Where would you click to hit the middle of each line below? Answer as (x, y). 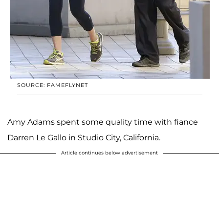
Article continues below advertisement (109, 153)
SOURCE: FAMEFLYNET (52, 85)
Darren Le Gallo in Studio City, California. (84, 138)
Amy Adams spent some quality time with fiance (103, 122)
